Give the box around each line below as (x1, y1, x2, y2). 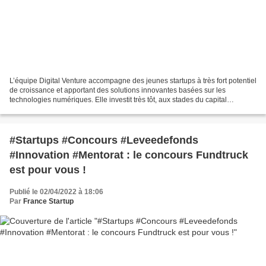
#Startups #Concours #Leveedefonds (9, 134, 198, 147)
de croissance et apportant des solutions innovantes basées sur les (9, 86, 226, 95)
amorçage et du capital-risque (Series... (9, 105, 136, 114)
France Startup (23, 197, 74, 206)
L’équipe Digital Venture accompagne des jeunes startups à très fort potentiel (9, 77, 256, 85)
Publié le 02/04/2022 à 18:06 (9, 188, 103, 197)
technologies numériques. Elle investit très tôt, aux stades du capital (9, 96, 227, 104)
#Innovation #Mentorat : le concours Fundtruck (9, 149, 133, 161)
